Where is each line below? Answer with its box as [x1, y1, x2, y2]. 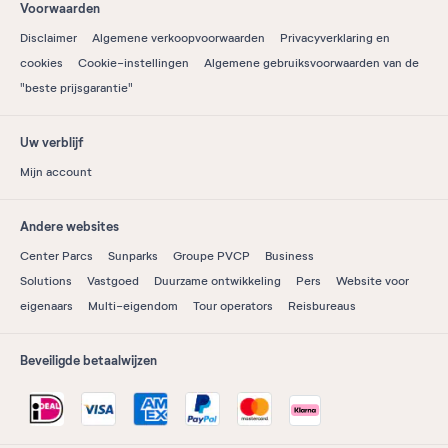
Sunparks [108, 248, 158, 263]
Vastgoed [87, 273, 139, 288]
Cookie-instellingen [78, 55, 189, 70]
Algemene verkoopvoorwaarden [92, 30, 265, 45]
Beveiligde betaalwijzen [20, 351, 157, 369]
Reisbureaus [288, 298, 356, 313]
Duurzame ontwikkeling [154, 273, 281, 288]
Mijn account [20, 164, 92, 179]
